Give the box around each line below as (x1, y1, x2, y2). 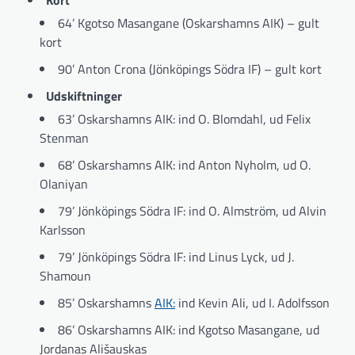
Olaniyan (40, 174, 88, 194)
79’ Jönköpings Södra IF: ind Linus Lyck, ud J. (58, 247, 294, 267)
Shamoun (40, 266, 91, 286)
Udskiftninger (46, 86, 122, 106)
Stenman (40, 128, 89, 148)
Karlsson (40, 220, 86, 240)
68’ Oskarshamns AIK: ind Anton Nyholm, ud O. (58, 155, 311, 175)
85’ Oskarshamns (58, 293, 155, 313)
